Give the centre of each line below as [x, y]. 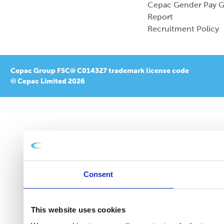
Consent [98, 174]
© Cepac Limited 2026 [48, 81]
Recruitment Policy [183, 29]
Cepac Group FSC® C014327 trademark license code [100, 70]
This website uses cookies [78, 210]
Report [160, 17]
